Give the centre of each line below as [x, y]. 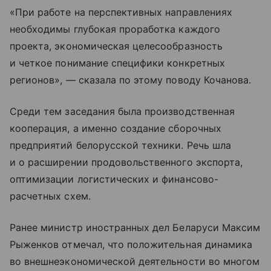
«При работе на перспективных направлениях [121, 12]
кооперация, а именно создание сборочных [116, 129]
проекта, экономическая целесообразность [116, 46]
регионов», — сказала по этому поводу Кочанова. [131, 80]
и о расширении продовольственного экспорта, [126, 162]
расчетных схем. [50, 196]
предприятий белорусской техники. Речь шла [120, 145]
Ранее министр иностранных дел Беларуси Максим [135, 228]
